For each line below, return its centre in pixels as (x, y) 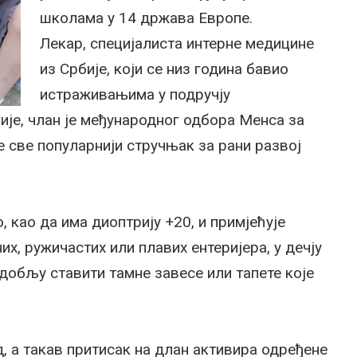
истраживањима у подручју (135, 94)
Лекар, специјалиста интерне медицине (177, 43)
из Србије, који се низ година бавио (164, 69)
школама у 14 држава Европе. (146, 18)
